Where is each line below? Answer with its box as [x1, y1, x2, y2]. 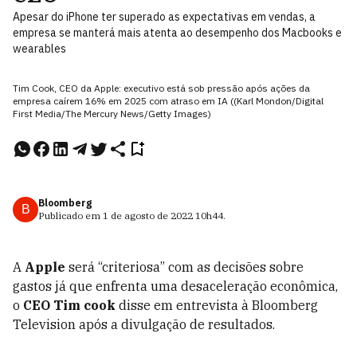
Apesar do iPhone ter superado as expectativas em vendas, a [13, 10, 316, 24]
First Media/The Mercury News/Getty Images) [13, 108, 211, 120]
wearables [13, 41, 66, 56]
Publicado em [38, 210, 103, 222]
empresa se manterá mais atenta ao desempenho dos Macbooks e [13, 25, 342, 40]
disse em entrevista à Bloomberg [116, 297, 318, 313]
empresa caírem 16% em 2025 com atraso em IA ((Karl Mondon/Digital [13, 95, 324, 107]
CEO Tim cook [23, 297, 116, 313]
